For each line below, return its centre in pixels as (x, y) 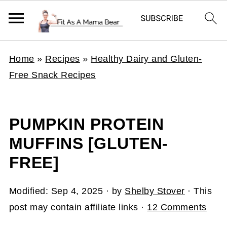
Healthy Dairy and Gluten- (146, 59)
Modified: (30, 191)
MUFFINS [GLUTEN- (88, 143)
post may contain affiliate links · (78, 207)
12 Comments (177, 207)
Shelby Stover (155, 191)
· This (198, 191)
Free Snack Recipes (52, 75)
